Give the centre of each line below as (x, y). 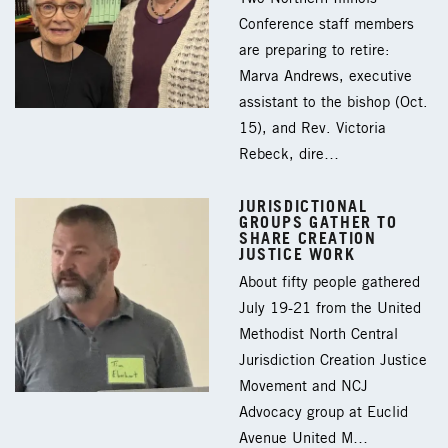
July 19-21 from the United (330, 308)
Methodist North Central (318, 334)
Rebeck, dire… (289, 154)
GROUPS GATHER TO (318, 221)
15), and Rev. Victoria (312, 128)
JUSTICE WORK (297, 253)
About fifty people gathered (329, 282)
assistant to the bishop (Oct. (333, 102)
